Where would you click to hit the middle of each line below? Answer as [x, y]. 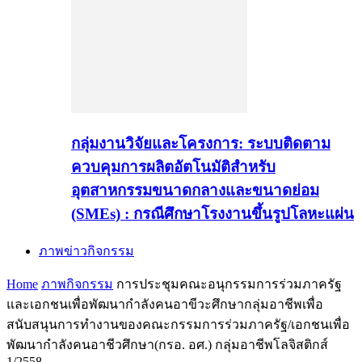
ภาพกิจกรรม [77, 284]
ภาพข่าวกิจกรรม [86, 250]
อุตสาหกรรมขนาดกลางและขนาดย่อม [195, 190]
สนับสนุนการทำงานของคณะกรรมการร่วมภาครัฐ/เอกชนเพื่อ [178, 324]
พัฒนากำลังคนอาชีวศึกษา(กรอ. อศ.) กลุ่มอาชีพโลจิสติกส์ [167, 344]
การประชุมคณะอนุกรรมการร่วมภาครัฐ [229, 284]
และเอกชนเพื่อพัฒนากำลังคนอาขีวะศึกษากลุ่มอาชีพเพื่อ [165, 304]
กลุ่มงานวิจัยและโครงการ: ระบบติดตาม [201, 143]
